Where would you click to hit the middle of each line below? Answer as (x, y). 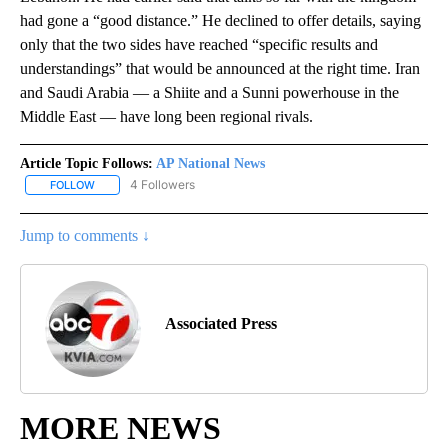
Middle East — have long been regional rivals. (168, 117)
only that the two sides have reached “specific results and (199, 45)
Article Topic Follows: (86, 164)
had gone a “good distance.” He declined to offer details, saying (220, 21)
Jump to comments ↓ (85, 236)
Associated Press (221, 324)
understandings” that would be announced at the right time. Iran (220, 69)
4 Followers (162, 185)
